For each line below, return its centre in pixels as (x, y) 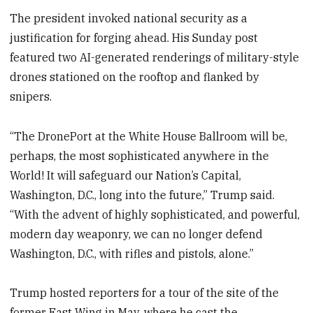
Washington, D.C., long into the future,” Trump (129, 195)
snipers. (31, 96)
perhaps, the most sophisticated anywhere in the (140, 155)
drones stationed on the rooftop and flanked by (135, 77)
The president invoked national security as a (129, 18)
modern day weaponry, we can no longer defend (137, 234)
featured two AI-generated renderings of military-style (155, 57)
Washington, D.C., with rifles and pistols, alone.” (132, 253)
